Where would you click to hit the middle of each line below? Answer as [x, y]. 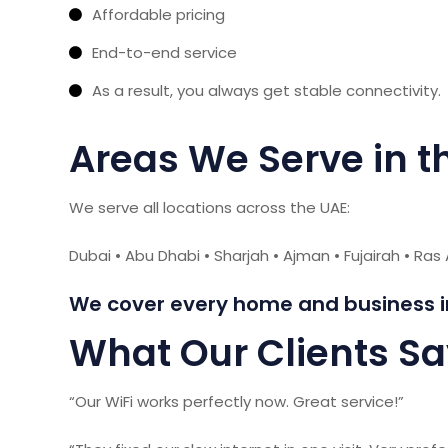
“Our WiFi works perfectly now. [181, 401]
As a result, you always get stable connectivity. [266, 90]
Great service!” [348, 401]
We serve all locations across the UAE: [209, 207]
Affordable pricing [158, 14]
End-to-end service [164, 52]
